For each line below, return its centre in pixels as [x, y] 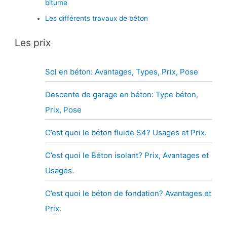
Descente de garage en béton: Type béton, [122, 95]
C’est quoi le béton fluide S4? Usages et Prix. [126, 133]
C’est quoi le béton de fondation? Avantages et [128, 194]
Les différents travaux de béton [97, 18]
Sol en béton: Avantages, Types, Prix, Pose [122, 72]
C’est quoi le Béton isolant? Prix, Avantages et [127, 156]
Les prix [33, 43]
